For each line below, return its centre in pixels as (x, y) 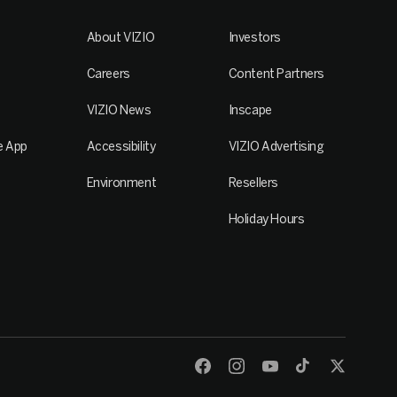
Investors (254, 37)
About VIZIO (121, 37)
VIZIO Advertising (276, 146)
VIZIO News (119, 110)
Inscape (250, 110)
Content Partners (276, 74)
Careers (108, 74)
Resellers (253, 183)
